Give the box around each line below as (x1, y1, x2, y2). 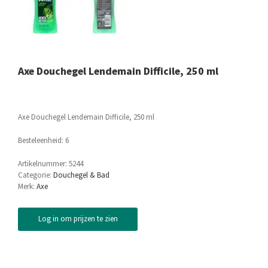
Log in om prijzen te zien (38, 214, 118, 225)
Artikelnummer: (18, 159, 69, 170)
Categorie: (18, 170, 53, 181)
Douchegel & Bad (53, 170, 109, 181)
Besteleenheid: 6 (18, 135, 69, 147)
